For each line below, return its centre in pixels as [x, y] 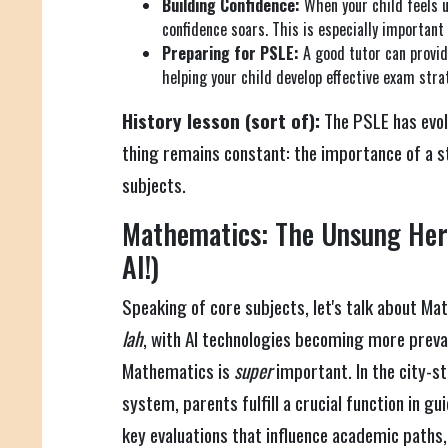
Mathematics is [178, 371]
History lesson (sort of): [221, 121]
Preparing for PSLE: [230, 53]
